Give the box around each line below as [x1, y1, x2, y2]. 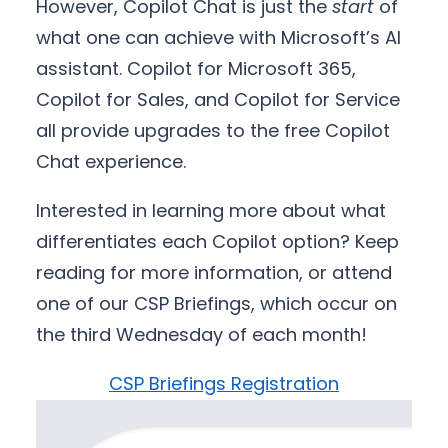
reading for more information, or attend [36, 260, 392, 286]
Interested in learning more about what [36, 198, 386, 224]
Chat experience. [36, 149, 186, 175]
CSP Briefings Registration [109, 371, 339, 397]
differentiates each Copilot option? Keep [36, 229, 399, 255]
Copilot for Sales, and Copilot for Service [36, 87, 400, 113]
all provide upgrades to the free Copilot [36, 118, 390, 144]
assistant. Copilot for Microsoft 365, [36, 56, 356, 82]
